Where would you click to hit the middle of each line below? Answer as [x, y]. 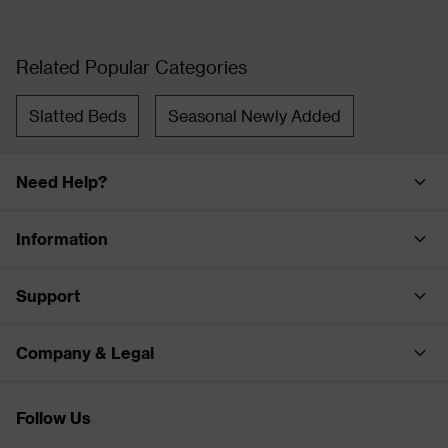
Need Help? [61, 181]
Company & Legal [85, 352]
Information [62, 238]
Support [48, 295]
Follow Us [53, 417]
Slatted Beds [77, 115]
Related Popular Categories [131, 66]
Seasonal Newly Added [254, 115]
